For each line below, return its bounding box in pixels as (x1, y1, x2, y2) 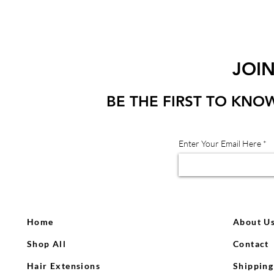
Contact (233, 238, 269, 249)
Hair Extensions (27, 260, 100, 271)
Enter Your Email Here (179, 138, 261, 149)
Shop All (27, 238, 67, 249)
